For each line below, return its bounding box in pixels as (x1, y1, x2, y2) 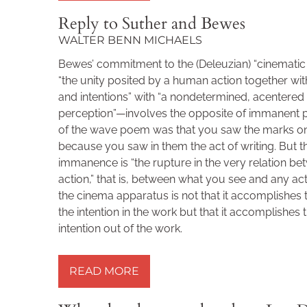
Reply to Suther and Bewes (58, 12, 245, 35)
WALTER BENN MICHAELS (58, 34, 202, 47)
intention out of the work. (58, 222, 182, 235)
